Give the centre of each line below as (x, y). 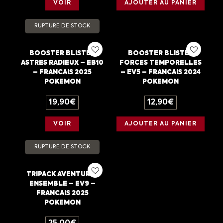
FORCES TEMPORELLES (161, 63)
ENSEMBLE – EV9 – (62, 184)
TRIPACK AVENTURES (62, 175)
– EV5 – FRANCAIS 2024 (161, 73)
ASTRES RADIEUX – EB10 (62, 63)
